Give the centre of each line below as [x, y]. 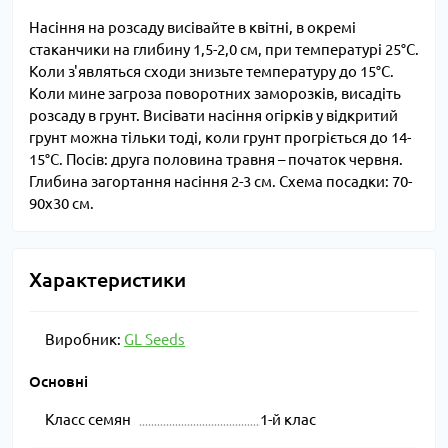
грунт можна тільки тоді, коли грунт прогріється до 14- [220, 138]
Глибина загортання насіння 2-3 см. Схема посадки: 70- [220, 182]
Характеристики [107, 280]
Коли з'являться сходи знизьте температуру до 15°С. [211, 72]
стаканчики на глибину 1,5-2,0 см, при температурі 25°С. [224, 50]
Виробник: [84, 340]
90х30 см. [61, 204]
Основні [58, 382]
